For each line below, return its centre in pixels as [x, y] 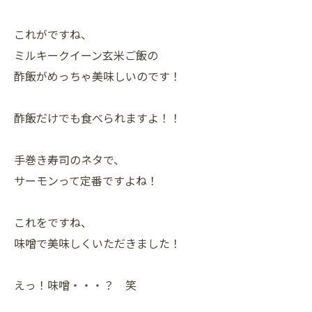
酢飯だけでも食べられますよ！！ [97, 118]
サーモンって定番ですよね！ [86, 181]
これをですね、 [53, 223]
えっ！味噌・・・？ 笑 [75, 285]
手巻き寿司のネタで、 [69, 160]
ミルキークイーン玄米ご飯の [86, 55]
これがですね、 [53, 34]
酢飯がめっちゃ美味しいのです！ [97, 76]
